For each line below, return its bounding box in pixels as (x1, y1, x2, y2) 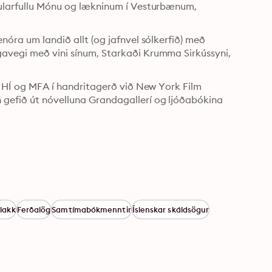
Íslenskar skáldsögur (132, 205, 209, 214)
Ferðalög (16, 205, 51, 214)
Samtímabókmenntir (52, 205, 131, 214)
